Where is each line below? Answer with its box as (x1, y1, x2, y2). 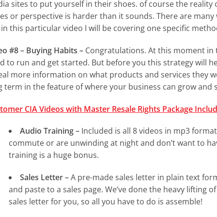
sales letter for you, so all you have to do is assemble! (8, 196, 202, 207)
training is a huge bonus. (8, 150, 99, 161)
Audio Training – (19, 125, 79, 137)
